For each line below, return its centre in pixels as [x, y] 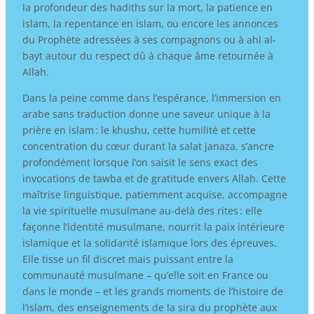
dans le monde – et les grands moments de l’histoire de [152, 291]
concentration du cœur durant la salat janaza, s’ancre [148, 146]
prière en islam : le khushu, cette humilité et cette [139, 130]
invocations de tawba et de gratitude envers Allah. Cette [154, 178]
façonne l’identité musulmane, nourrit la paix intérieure [153, 226]
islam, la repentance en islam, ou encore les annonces [150, 23]
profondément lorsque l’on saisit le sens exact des [140, 162]
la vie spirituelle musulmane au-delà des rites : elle [142, 210]
